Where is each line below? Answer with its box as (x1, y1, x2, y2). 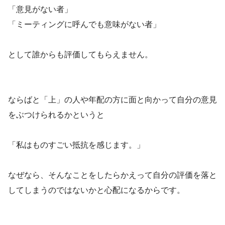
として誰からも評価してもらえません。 (8, 50, 153, 59)
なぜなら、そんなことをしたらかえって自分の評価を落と (8, 170, 217, 179)
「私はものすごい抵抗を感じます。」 (8, 140, 145, 149)
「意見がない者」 (8, 5, 72, 14)
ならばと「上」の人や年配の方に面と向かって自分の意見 (8, 95, 217, 104)
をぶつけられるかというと (8, 110, 104, 119)
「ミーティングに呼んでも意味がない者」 (8, 20, 161, 29)
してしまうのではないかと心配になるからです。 (8, 185, 185, 194)
